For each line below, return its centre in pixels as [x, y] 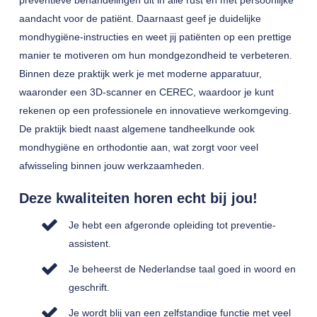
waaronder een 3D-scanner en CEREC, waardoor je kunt [146, 92]
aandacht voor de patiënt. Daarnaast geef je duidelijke [140, 18]
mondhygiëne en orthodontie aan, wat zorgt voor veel [138, 147]
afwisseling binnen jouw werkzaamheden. [111, 166]
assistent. [90, 243]
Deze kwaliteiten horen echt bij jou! [138, 198]
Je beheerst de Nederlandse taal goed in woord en [182, 269]
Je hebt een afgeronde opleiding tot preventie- [172, 225]
